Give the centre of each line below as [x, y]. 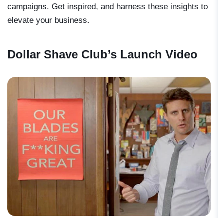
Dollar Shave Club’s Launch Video [102, 54]
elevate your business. [48, 20]
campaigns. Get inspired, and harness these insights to [108, 6]
